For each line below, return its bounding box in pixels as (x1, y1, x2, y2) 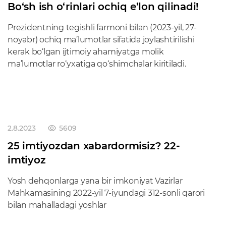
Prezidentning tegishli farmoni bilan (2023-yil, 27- (8, 23, 197, 32)
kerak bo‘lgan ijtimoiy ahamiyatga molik (8, 47, 164, 56)
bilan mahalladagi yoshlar (8, 200, 106, 210)
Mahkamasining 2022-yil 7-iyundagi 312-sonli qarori (8, 188, 205, 198)
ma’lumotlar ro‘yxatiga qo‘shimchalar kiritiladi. (8, 59, 186, 69)
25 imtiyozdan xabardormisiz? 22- (8, 140, 180, 152)
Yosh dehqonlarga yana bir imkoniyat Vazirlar (8, 176, 183, 186)
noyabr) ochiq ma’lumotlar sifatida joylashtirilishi (8, 35, 195, 44)
